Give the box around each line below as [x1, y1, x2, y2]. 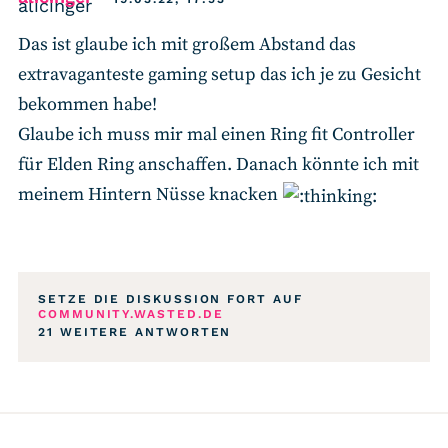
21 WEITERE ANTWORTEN [38, 324, 232, 339]
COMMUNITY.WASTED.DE [38, 306, 224, 321]
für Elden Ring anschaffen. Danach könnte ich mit [18, 152, 419, 176]
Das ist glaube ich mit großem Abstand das [18, 32, 356, 56]
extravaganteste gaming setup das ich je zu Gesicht [18, 62, 421, 86]
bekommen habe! [18, 92, 157, 116]
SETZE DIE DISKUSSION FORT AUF [38, 291, 303, 306]
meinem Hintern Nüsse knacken [18, 182, 282, 206]
